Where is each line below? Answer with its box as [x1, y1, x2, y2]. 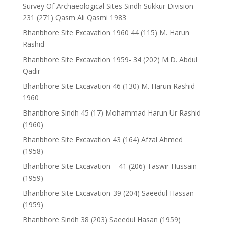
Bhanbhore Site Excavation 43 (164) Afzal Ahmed [22, 135, 183, 144]
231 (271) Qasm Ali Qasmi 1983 [22, 13, 126, 22]
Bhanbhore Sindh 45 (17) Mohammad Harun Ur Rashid [22, 108, 201, 118]
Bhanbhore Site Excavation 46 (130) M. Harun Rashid [22, 81, 195, 91]
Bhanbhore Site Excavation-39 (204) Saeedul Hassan [22, 188, 194, 198]
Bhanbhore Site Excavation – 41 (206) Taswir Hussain [22, 161, 197, 171]
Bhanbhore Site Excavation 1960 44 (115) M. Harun [22, 28, 189, 37]
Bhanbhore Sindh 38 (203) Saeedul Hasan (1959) [22, 215, 181, 224]
